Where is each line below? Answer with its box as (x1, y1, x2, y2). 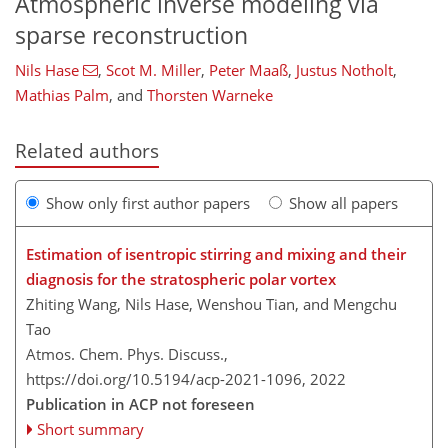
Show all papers (289, 192, 398, 213)
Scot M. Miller (105, 60, 201, 81)
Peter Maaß (208, 60, 288, 81)
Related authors (15, 138, 159, 164)
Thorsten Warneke (147, 85, 273, 106)
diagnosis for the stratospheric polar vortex (26, 268, 336, 289)
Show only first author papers (46, 192, 250, 213)
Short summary (37, 418, 145, 439)
